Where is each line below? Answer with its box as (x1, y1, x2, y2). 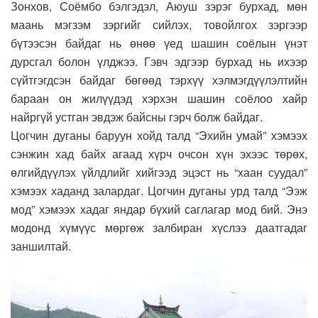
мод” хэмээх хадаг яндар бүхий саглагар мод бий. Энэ (11, 200, 307, 217)
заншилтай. (11, 237, 74, 254)
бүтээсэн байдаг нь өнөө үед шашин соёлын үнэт (11, 34, 307, 51)
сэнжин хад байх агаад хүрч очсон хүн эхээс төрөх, (11, 145, 307, 162)
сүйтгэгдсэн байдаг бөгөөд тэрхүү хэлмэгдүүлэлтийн (11, 71, 307, 88)
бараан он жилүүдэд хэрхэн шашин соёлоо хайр (11, 89, 307, 106)
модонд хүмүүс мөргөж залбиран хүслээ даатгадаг (11, 219, 307, 236)
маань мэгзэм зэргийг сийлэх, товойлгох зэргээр (11, 16, 307, 33)
